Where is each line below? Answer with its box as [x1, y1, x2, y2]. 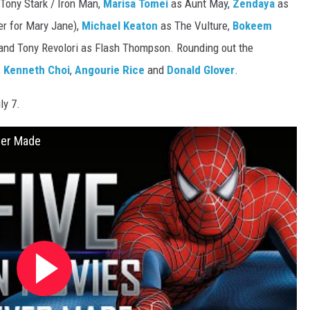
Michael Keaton [82, 18, 158, 33]
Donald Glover [167, 62, 235, 77]
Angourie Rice [75, 62, 145, 77]
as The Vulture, [158, 18, 232, 33]
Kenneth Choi [3, 62, 70, 77]
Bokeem [232, 18, 272, 33]
